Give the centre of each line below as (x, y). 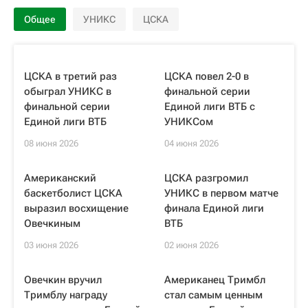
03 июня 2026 (51, 245)
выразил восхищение (76, 208)
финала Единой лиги (214, 208)
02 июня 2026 (191, 245)
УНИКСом (189, 122)
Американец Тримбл (215, 280)
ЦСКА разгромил (206, 178)
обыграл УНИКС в (68, 91)
